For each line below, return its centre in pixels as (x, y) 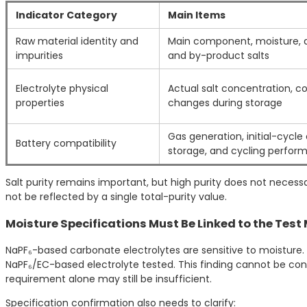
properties (40, 103)
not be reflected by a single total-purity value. (116, 197)
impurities (39, 56)
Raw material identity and (77, 41)
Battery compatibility (66, 144)
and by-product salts (219, 56)
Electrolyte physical (62, 89)
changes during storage (225, 103)
